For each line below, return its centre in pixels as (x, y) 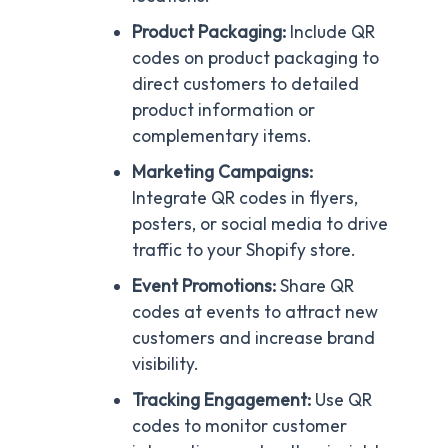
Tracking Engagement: (221, 400)
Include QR (330, 32)
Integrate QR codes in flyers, (244, 198)
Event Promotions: (203, 286)
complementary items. (221, 136)
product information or (223, 110)
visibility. (165, 364)
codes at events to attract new (254, 312)
